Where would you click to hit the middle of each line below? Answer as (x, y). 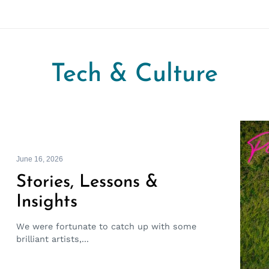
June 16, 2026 (39, 159)
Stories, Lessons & (87, 183)
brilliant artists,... (52, 239)
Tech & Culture (134, 75)
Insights (47, 202)
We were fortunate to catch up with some (106, 226)
